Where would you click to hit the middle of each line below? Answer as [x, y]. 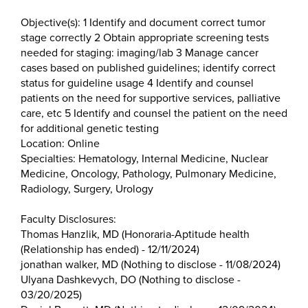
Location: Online [60, 144]
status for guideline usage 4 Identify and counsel [137, 83]
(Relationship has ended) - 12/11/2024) [110, 250]
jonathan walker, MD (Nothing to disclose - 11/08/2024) [151, 265]
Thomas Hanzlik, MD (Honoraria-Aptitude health [135, 234]
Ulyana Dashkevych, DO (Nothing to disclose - [131, 280]
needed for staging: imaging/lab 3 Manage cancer [140, 53]
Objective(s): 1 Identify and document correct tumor [143, 23]
